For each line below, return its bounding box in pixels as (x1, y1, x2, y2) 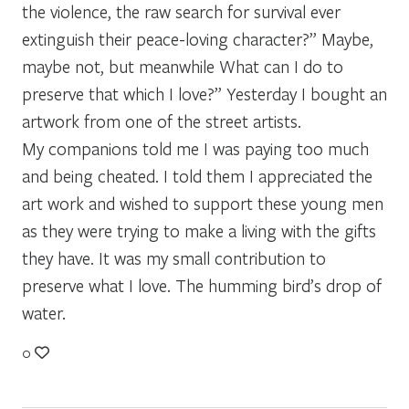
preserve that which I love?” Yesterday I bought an (22, 81, 387, 105)
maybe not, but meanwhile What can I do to (22, 54, 343, 78)
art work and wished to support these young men (22, 191, 383, 215)
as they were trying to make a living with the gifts (22, 218, 376, 242)
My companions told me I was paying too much (22, 136, 369, 160)
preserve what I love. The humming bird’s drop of (22, 273, 382, 297)
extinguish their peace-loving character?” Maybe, (22, 26, 373, 50)
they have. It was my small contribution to (22, 246, 326, 269)
